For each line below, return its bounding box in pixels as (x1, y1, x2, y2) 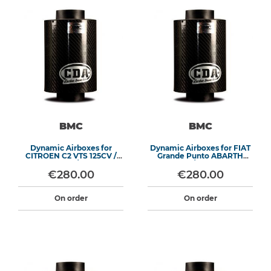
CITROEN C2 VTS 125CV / (25, 151, 117, 160)
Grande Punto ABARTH (157, 151, 243, 160)
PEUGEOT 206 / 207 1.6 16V (21, 159, 120, 168)
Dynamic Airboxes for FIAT (150, 143, 250, 152)
